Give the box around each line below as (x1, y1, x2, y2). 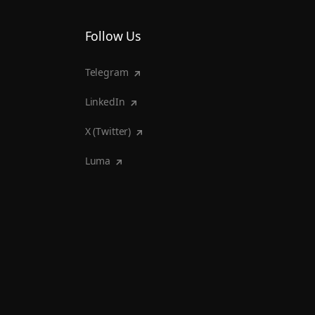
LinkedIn (84, 94, 125, 108)
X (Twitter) (84, 124, 131, 138)
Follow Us (84, 27, 141, 44)
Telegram (84, 65, 129, 79)
